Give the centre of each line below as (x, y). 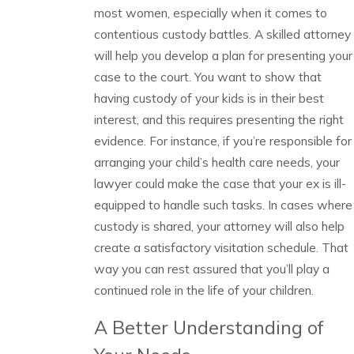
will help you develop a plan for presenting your (223, 56)
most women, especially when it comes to (210, 13)
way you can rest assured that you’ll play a (211, 269)
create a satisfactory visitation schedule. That (221, 248)
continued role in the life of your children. (203, 290)
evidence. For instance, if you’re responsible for (222, 141)
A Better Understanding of (208, 327)
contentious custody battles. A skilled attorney (222, 34)
